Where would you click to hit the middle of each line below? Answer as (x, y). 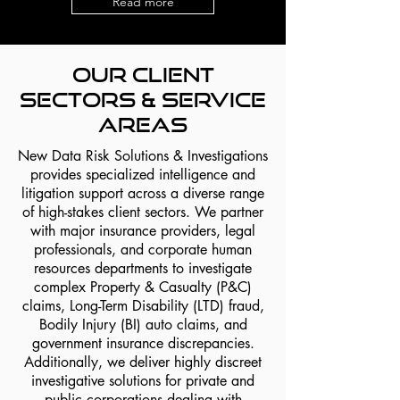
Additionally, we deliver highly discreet (143, 362)
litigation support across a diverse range (143, 193)
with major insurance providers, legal (143, 231)
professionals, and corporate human (143, 250)
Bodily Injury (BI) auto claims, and (143, 325)
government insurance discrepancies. (143, 343)
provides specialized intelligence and (143, 175)
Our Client (143, 74)
